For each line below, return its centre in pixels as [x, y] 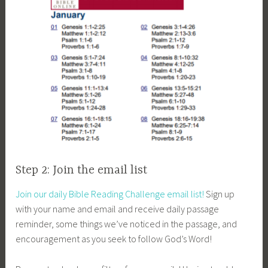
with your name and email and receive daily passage [118, 209]
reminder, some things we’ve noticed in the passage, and [127, 224]
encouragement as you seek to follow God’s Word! [114, 239]
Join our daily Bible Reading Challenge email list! [110, 194]
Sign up [220, 194]
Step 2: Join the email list [82, 170]
